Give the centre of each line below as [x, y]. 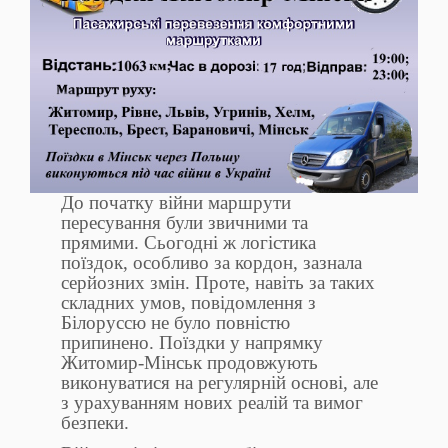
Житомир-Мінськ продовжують [190, 363]
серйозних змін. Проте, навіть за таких [218, 283]
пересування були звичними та [185, 223]
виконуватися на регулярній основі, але [220, 383]
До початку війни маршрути [176, 203]
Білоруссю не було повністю [176, 323]
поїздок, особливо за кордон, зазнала [212, 263]
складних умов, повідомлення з [189, 303]
